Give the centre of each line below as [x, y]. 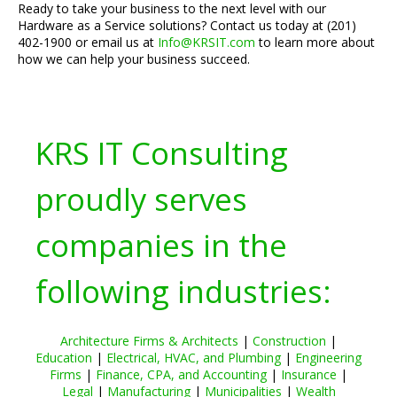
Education [64, 358]
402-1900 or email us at [88, 42]
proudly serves [141, 199]
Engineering [328, 358]
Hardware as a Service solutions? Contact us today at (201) [187, 25]
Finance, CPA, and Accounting [181, 374]
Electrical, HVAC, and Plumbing [194, 358]
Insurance [309, 374]
